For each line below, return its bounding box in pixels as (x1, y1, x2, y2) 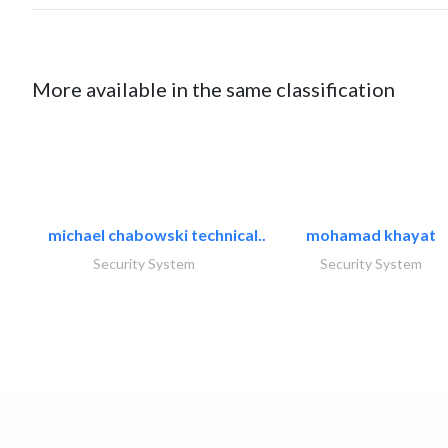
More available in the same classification (32, 77, 395, 101)
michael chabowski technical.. (48, 224, 266, 244)
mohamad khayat (306, 224, 436, 244)
